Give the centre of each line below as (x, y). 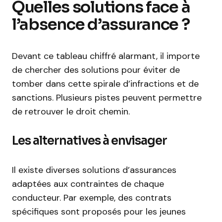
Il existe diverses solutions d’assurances (94, 170)
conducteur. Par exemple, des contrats (92, 198)
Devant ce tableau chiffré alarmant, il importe (106, 56)
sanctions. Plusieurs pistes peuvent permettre (107, 98)
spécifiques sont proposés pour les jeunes (99, 212)
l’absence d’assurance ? (101, 24)
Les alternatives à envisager (90, 141)
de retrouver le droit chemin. (71, 111)
